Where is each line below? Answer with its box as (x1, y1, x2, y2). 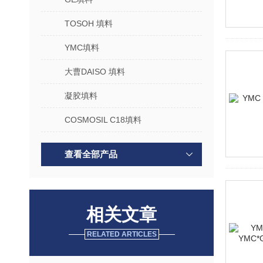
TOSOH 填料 (65, 19, 113, 28)
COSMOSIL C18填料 (65, 115, 141, 124)
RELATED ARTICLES (86, 230, 157, 238)
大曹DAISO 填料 (65, 67, 125, 76)
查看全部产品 (65, 149, 117, 159)
